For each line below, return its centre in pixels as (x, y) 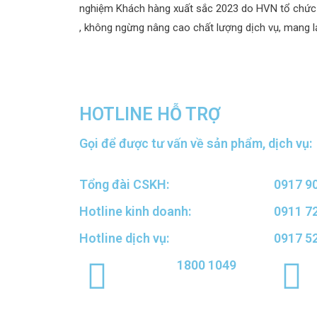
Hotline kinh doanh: (135, 212)
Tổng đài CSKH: (124, 185)
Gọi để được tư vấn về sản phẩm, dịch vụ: (196, 144)
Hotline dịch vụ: (124, 238)
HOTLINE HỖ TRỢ (150, 115)
